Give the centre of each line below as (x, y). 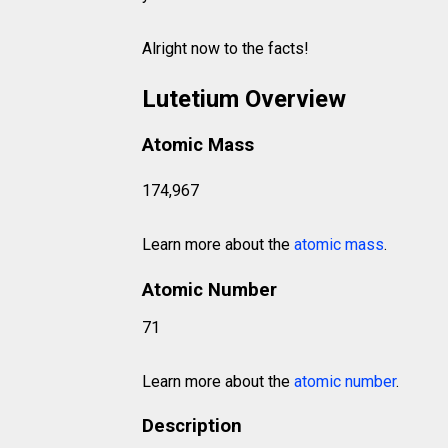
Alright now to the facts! (225, 48)
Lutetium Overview (244, 99)
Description (192, 426)
